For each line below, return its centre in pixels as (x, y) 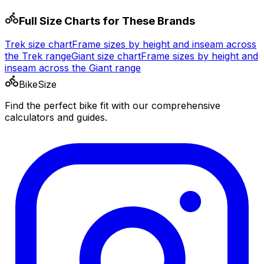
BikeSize (38, 85)
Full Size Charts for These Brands (107, 21)
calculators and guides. (56, 118)
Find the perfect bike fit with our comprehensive (113, 106)
